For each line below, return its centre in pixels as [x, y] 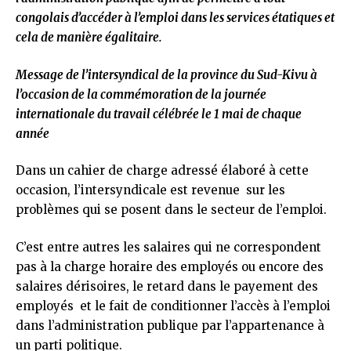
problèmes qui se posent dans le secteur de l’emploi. [171, 210]
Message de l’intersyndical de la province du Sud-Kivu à [166, 74]
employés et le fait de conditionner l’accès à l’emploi [173, 306]
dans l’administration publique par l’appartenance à [170, 325]
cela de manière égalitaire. [89, 37]
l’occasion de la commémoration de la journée [141, 94]
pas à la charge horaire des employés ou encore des [170, 266]
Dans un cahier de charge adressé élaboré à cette [162, 170]
